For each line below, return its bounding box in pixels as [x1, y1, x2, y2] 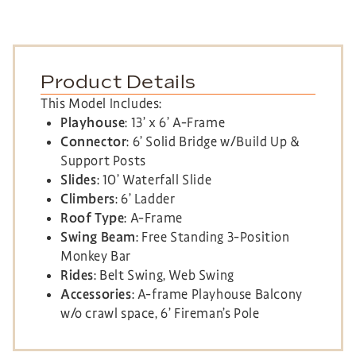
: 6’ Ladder [114, 191, 176, 208]
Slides [60, 172, 97, 189]
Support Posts [60, 153, 146, 170]
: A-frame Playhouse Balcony [131, 286, 303, 304]
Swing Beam [60, 229, 136, 246]
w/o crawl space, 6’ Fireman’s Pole [60, 305, 260, 323]
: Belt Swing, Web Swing [94, 267, 234, 284]
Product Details [41, 72, 196, 95]
